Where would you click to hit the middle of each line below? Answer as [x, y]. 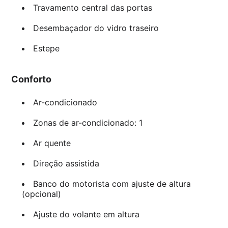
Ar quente [52, 143]
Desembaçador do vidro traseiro [96, 28]
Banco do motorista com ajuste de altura [112, 183]
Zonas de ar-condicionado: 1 [88, 122]
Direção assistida [66, 163]
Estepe [46, 48]
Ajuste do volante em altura [86, 214]
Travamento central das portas [92, 7]
